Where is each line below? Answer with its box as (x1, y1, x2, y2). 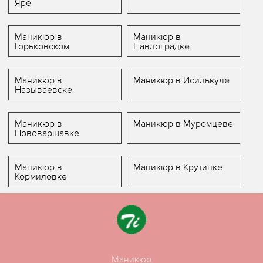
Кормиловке (15, 171, 68, 182)
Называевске (15, 84, 73, 95)
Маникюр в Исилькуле (133, 75, 230, 86)
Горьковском (15, 41, 70, 52)
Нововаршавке (15, 127, 80, 139)
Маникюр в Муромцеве (133, 118, 233, 129)
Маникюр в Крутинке (133, 161, 222, 173)
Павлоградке (133, 41, 190, 52)
